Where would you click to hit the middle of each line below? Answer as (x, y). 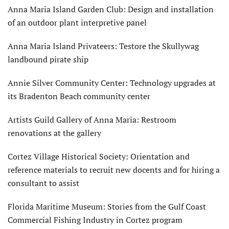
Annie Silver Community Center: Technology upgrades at (112, 83)
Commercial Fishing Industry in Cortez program (95, 220)
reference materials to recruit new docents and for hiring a (114, 169)
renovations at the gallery (54, 133)
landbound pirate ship (48, 59)
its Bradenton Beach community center (79, 96)
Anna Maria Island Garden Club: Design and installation (111, 9)
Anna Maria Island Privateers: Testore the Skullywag (103, 46)
